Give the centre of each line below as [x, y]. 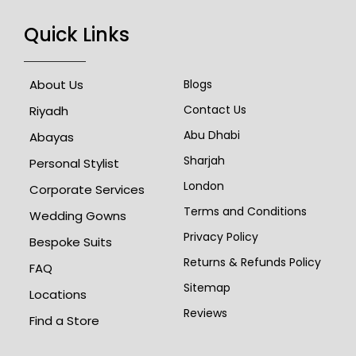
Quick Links [77, 34]
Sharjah [204, 160]
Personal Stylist [74, 163]
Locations [58, 294]
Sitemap [207, 287]
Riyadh [49, 110]
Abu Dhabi [212, 135]
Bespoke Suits [71, 242]
